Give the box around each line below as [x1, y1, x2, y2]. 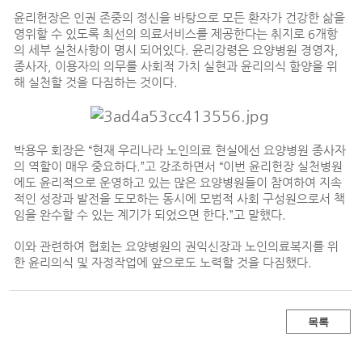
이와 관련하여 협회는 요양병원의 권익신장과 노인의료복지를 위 [14, 240, 339, 253]
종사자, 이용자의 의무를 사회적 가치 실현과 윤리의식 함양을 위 [14, 60, 338, 73]
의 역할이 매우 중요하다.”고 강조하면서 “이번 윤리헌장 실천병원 [14, 160, 343, 173]
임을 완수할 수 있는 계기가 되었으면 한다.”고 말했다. [14, 208, 286, 221]
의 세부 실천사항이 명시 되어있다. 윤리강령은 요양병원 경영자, [14, 44, 339, 57]
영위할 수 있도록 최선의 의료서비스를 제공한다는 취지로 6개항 [14, 27, 338, 40]
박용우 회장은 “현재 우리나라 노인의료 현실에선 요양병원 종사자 [14, 144, 346, 157]
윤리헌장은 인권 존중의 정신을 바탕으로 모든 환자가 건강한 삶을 [14, 11, 345, 24]
